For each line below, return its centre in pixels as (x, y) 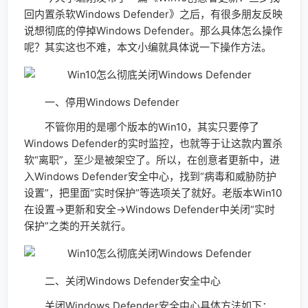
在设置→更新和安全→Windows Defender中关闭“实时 (150, 209)
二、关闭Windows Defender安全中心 (122, 280)
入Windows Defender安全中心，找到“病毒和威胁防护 (150, 176)
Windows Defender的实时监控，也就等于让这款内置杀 (153, 143)
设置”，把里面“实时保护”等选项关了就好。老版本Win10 (153, 192)
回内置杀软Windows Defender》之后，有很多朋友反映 (153, 14)
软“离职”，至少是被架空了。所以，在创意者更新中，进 (152, 159)
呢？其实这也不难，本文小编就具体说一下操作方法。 (148, 47)
